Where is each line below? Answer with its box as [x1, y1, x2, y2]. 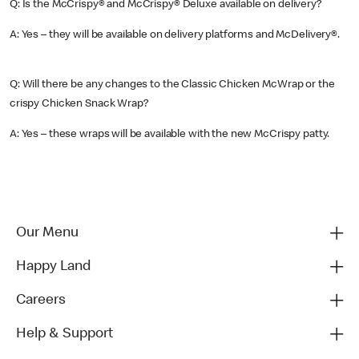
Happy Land [16, 260, 91, 274]
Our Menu [16, 226, 79, 240]
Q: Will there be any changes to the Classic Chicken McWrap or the [10, 79, 335, 91]
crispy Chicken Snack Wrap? [10, 99, 148, 110]
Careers [16, 293, 66, 308]
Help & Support [16, 327, 113, 341]
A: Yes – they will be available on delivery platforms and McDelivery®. [10, 30, 340, 41]
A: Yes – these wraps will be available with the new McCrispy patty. [10, 129, 330, 140]
